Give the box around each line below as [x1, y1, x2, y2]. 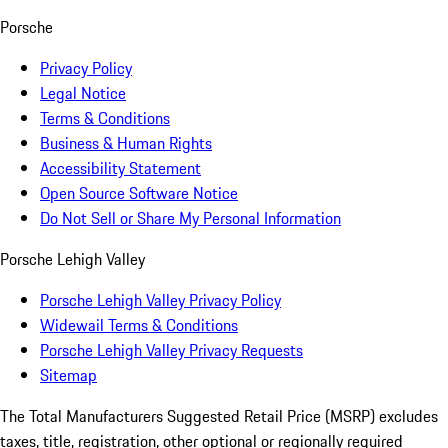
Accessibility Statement [40, 156, 201, 181]
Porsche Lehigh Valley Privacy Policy [40, 288, 281, 313]
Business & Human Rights [40, 131, 212, 156]
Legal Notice [40, 81, 126, 106]
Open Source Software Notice [40, 181, 238, 206]
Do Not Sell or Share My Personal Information [40, 206, 341, 231]
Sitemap [40, 363, 97, 388]
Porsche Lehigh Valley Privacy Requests [40, 338, 303, 363]
